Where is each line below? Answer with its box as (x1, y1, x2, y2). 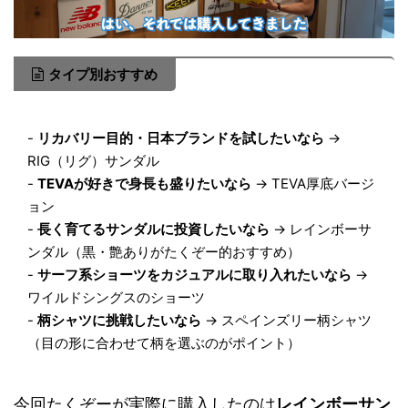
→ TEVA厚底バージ (251, 175, 374, 192)
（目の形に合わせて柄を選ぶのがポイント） (27, 334, 301, 352)
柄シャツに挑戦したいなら (37, 311, 201, 329)
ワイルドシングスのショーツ (27, 289, 205, 306)
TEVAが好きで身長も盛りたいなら (37, 175, 251, 192)
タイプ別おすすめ (48, 66, 158, 83)
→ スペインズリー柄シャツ (201, 311, 372, 329)
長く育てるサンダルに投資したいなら (37, 220, 270, 238)
